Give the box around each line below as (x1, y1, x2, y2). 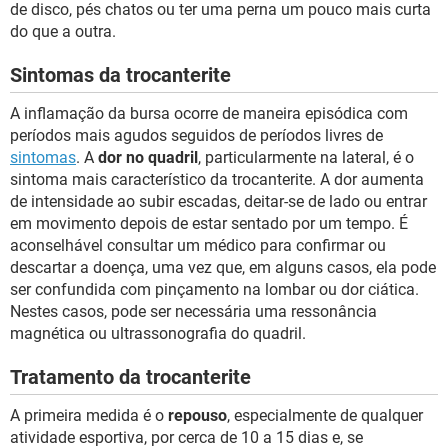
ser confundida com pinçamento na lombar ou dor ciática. (10, 279, 419, 299)
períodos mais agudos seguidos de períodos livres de (10, 125, 383, 145)
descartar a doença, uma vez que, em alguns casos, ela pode (10, 257, 436, 277)
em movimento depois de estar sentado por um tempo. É (10, 213, 408, 233)
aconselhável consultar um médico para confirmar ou (10, 235, 386, 255)
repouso (168, 405, 227, 425)
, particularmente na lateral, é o (198, 147, 414, 167)
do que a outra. (10, 21, 116, 41)
